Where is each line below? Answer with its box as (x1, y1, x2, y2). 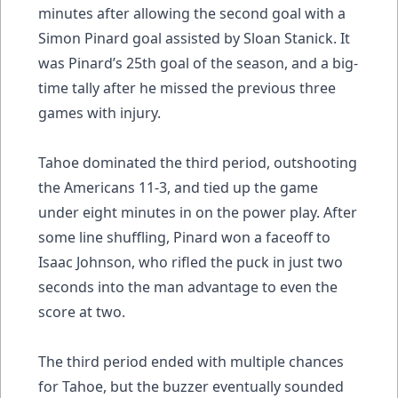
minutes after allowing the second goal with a (38, 3, 346, 23)
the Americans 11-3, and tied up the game (38, 177, 318, 197)
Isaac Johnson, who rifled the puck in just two (38, 251, 343, 272)
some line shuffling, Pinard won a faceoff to (38, 227, 330, 247)
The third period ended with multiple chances (38, 351, 344, 371)
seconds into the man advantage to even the (38, 276, 338, 297)
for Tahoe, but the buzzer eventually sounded (38, 376, 344, 396)
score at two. (38, 301, 125, 322)
